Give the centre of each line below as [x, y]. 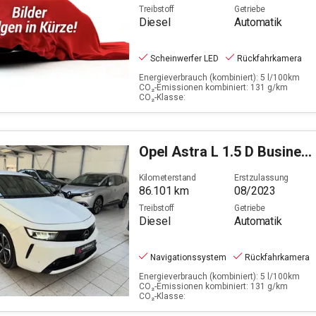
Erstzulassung [261, 177]
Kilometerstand [168, 177]
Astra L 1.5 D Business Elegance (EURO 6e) [236, 152]
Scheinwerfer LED [184, 58]
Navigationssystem [188, 257]
